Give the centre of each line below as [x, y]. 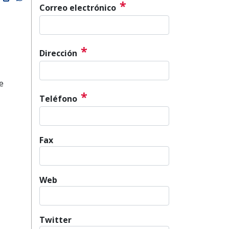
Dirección [58, 53]
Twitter [55, 220]
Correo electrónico [78, 7]
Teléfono [58, 98]
